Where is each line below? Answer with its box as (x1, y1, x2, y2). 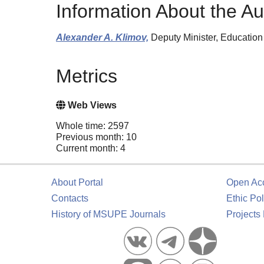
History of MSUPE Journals (51, 209, 166, 220)
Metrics (56, 65, 117, 87)
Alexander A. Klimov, (56, 32, 148, 42)
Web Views (65, 100, 117, 111)
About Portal (51, 177, 103, 188)
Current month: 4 (56, 143, 126, 154)
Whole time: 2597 (56, 121, 129, 131)
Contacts (51, 193, 88, 204)
